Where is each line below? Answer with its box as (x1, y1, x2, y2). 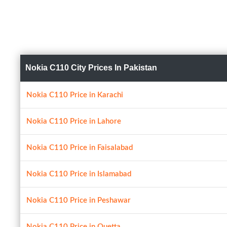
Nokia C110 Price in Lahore (26, 118, 121, 125)
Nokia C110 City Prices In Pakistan (25, 63, 157, 72)
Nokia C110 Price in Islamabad (26, 170, 131, 178)
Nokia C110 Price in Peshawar (26, 197, 131, 204)
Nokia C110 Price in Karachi (26, 91, 123, 99)
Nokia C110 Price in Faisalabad (26, 144, 133, 152)
